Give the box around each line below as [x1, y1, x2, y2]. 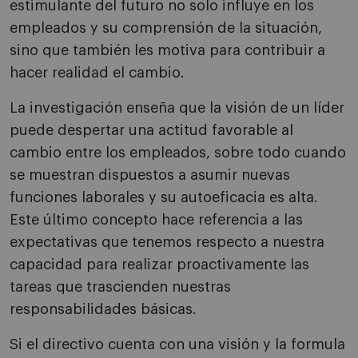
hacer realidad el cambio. [10, 66, 185, 81]
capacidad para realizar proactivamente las [10, 257, 309, 272]
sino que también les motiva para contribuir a [10, 43, 325, 58]
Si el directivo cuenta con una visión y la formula [10, 337, 345, 352]
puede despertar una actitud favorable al [10, 123, 293, 138]
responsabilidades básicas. [10, 302, 197, 317]
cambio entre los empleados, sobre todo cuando [10, 145, 346, 161]
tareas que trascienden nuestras [10, 280, 231, 295]
